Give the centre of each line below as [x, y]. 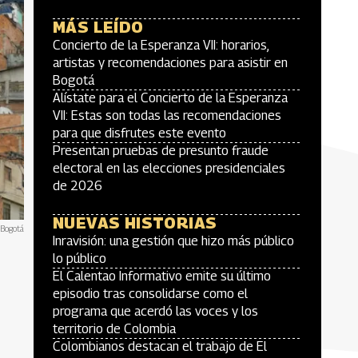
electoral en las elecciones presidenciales [169, 168]
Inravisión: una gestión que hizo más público [173, 241]
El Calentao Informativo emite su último [162, 276]
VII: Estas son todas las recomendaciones [167, 115]
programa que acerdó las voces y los [155, 311]
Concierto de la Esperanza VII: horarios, [161, 45]
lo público [80, 259]
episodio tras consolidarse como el [150, 294]
